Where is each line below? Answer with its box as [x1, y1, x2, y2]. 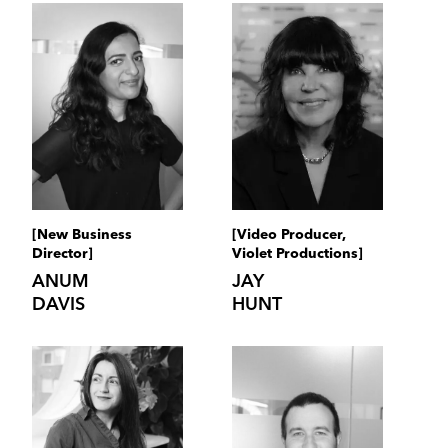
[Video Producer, [232, 228, 346, 243]
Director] [31, 247, 93, 262]
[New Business [31, 228, 132, 243]
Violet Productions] [232, 247, 363, 262]
